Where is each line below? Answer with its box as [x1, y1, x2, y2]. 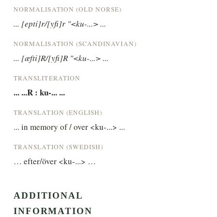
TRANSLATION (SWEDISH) [14, 142, 104, 151]
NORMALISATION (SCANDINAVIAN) [14, 39, 137, 48]
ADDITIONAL [14, 190, 83, 201]
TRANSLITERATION [14, 73, 80, 82]
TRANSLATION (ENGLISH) [14, 108, 103, 117]
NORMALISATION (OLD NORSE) [14, 4, 122, 14]
